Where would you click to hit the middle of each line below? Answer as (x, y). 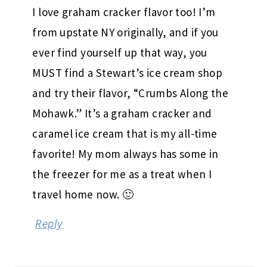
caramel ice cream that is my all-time (125, 134)
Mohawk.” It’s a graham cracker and (122, 114)
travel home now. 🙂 (83, 195)
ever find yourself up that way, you (120, 53)
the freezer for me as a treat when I (122, 174)
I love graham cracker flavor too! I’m (124, 12)
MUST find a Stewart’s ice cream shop (128, 73)
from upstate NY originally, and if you (125, 32)
